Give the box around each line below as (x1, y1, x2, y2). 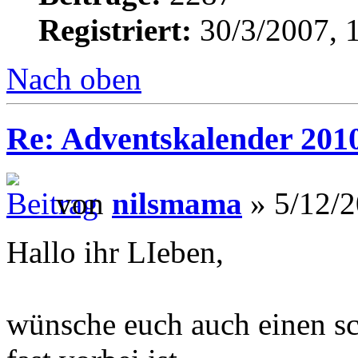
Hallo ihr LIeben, (6, 234, 224, 269)
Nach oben (6, 62, 141, 97)
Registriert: (38, 13, 192, 48)
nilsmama (112, 185, 242, 221)
